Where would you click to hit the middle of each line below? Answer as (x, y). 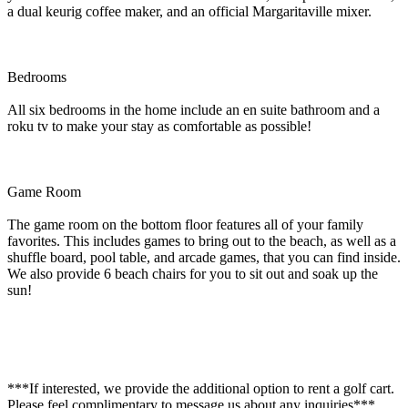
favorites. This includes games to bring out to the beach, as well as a (202, 240)
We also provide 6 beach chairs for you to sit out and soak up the (193, 273)
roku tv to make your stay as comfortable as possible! (159, 126)
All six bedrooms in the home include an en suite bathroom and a (194, 109)
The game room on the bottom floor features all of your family (185, 224)
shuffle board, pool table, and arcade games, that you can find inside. (204, 257)
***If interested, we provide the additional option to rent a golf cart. (201, 388)
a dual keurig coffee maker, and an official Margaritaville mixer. (189, 11)
